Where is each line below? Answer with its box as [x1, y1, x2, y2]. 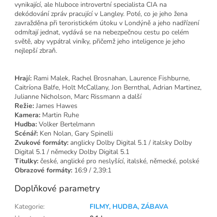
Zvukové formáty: [15, 138, 68, 148]
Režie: [15, 101, 34, 111]
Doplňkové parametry [15, 183, 100, 195]
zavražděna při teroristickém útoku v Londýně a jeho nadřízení [15, 18, 199, 28]
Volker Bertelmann [39, 120, 95, 129]
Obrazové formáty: [15, 166, 72, 175]
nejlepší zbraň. [15, 46, 57, 56]
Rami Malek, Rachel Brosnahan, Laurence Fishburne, [33, 74, 190, 83]
